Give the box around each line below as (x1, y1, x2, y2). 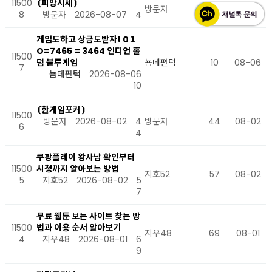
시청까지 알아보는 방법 (36, 163, 119, 175)
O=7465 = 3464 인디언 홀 (36, 45, 140, 57)
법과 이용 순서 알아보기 (36, 222, 121, 234)
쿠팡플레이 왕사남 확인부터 (36, 151, 135, 163)
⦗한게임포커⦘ (36, 104, 86, 116)
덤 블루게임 (36, 56, 78, 69)
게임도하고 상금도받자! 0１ (36, 33, 137, 46)
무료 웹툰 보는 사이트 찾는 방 (36, 210, 140, 222)
